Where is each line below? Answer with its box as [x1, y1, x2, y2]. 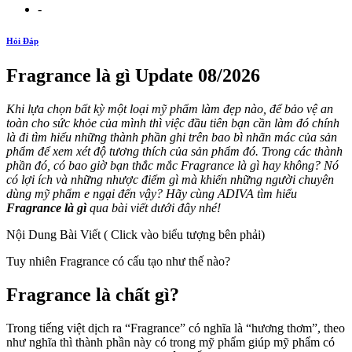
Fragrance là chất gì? [6, 284, 179, 305]
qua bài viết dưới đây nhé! [86, 200, 221, 214]
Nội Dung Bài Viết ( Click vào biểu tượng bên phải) [6, 227, 265, 241]
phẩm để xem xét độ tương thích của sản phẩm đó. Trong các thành [6, 144, 343, 158]
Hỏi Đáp [6, 35, 38, 46]
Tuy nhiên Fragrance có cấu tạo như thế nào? [6, 254, 230, 268]
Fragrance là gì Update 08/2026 [6, 64, 260, 86]
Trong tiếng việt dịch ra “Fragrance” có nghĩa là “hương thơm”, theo [6, 321, 345, 335]
